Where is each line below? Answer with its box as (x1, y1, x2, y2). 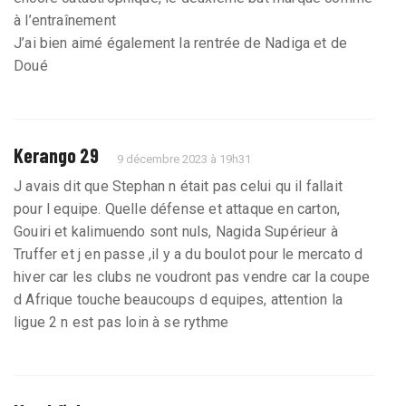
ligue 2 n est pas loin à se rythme (14, 313, 229, 331)
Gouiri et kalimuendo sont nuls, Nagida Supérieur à (14, 222, 338, 240)
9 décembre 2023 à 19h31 (117, 151, 252, 166)
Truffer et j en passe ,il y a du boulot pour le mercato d (14, 245, 363, 263)
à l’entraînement (14, 11, 116, 29)
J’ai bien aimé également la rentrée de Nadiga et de (14, 34, 348, 52)
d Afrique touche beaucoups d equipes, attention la (14, 290, 343, 308)
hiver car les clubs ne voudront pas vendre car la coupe (14, 267, 370, 285)
